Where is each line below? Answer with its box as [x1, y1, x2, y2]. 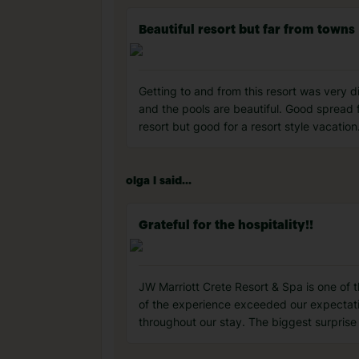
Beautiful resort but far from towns [139, 24, 355, 37]
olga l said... [126, 175, 192, 187]
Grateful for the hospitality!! [139, 220, 313, 232]
